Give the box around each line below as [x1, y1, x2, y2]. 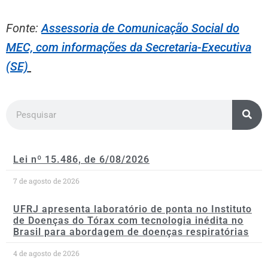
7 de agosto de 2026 [13, 175, 80, 185]
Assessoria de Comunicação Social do [41, 20, 239, 35]
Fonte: [6, 20, 41, 35]
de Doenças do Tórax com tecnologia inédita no [13, 214, 243, 226]
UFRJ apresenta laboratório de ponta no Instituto [13, 203, 252, 215]
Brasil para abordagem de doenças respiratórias [13, 226, 249, 237]
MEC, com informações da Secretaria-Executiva [6, 39, 251, 54]
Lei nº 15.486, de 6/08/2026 [13, 153, 150, 165]
